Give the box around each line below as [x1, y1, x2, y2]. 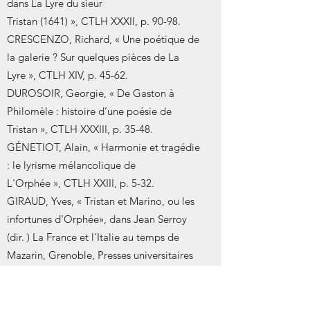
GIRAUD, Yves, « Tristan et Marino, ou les [7, 194, 194, 208]
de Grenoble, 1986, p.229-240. [7, 266, 147, 280]
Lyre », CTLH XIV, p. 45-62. [7, 69, 128, 82]
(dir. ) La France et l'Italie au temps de [7, 230, 179, 244]
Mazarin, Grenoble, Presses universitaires [7, 248, 193, 262]
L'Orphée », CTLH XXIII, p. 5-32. [7, 176, 157, 190]
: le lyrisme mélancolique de [7, 158, 136, 172]
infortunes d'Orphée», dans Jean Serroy [7, 212, 187, 226]
